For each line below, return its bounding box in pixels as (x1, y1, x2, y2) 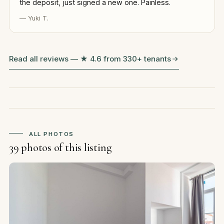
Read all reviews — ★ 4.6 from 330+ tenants (8, 53, 171, 63)
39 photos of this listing (8, 140, 112, 154)
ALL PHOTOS (28, 130, 74, 137)
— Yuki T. (19, 14, 48, 22)
